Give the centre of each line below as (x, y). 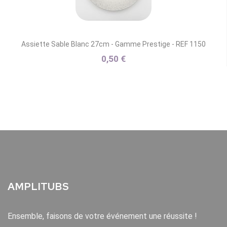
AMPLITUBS (38, 186)
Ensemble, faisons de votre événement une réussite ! (102, 216)
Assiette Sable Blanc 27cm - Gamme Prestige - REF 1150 (113, 44)
